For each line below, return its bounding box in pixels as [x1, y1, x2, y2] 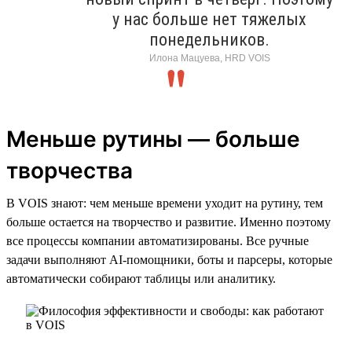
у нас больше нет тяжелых [112, 9, 306, 29]
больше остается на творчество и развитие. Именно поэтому [6, 214, 331, 229]
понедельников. [149, 29, 269, 49]
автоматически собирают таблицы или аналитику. [6, 271, 276, 285]
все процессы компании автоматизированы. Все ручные [6, 233, 309, 247]
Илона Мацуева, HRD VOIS [148, 52, 270, 64]
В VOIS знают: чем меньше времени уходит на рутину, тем [6, 196, 323, 210]
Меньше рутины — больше [6, 125, 300, 152]
